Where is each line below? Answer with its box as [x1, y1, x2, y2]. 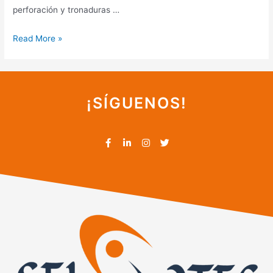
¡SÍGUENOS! [86, 94, 187, 113]
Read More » [13, 34, 63, 44]
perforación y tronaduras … [13, 5, 120, 15]
